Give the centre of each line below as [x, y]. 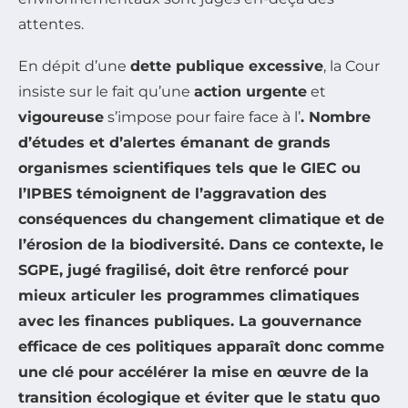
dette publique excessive [227, 66]
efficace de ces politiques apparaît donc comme [201, 346]
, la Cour [352, 66]
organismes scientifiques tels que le [159, 168]
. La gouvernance [296, 321]
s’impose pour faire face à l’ [202, 117]
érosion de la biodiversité [123, 244]
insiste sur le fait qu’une [106, 91]
